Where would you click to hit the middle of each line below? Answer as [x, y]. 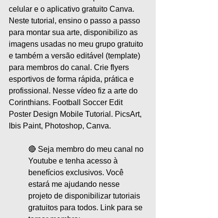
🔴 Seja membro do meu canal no [87, 149]
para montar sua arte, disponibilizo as [74, 32]
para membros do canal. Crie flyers [70, 67]
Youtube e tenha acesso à [74, 161]
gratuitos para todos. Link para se [86, 208]
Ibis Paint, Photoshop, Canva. [60, 126]
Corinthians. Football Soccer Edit [67, 102]
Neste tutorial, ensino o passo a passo [75, 21]
